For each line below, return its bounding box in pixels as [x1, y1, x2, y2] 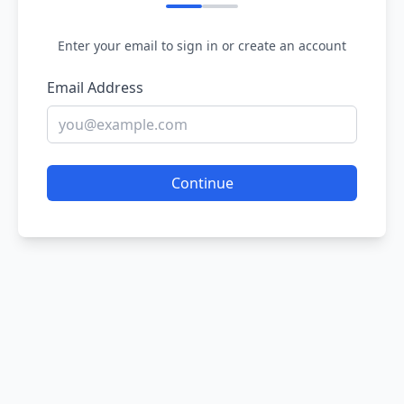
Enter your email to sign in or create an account [58, 37, 346, 54]
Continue [170, 173, 234, 193]
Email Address [47, 78, 143, 97]
